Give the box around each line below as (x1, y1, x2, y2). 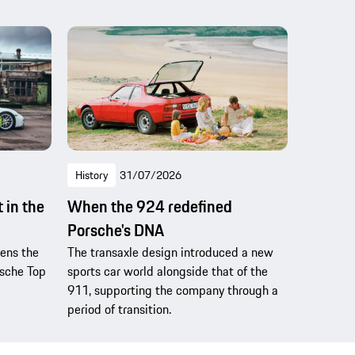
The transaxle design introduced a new (67, 242, 273, 261)
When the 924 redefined (67, 193, 232, 219)
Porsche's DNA (67, 217, 164, 242)
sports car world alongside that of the (67, 261, 268, 281)
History (74, 166, 108, 184)
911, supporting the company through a (67, 280, 278, 300)
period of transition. (67, 299, 171, 319)
